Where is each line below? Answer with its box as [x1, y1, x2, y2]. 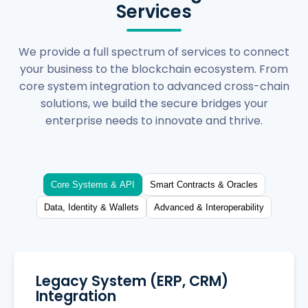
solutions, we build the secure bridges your [40, 95, 268, 111]
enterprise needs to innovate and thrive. [45, 112, 263, 129]
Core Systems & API [119, 179, 135, 190]
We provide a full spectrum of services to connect [19, 43, 289, 60]
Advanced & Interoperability [206, 201, 264, 212]
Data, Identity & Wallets [109, 201, 139, 212]
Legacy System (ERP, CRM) [36, 270, 228, 291]
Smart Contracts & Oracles [226, 179, 258, 190]
